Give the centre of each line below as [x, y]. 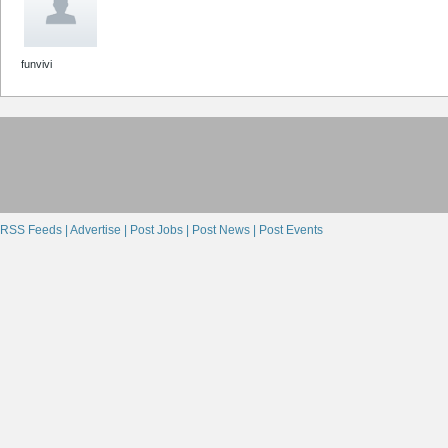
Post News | [225, 230]
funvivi [36, 63]
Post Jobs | [161, 230]
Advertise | [100, 230]
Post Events [291, 230]
